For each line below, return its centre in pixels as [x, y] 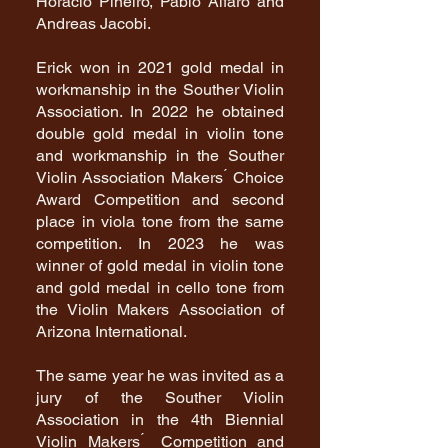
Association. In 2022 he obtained [160, 111]
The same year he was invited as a [160, 375]
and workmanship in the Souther [160, 155]
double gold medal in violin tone [160, 133]
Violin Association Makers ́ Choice [160, 177]
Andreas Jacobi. [93, 23]
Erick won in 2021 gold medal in [160, 67]
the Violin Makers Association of [160, 309]
